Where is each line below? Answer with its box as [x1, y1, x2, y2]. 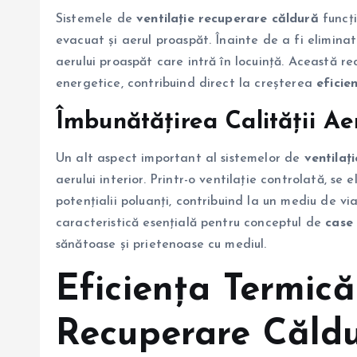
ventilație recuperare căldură [136, 13, 319, 26]
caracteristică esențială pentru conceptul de [56, 217, 326, 230]
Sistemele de [56, 13, 137, 26]
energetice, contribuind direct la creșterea [56, 77, 317, 91]
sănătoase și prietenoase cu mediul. [56, 238, 267, 252]
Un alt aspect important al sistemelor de [56, 152, 304, 166]
